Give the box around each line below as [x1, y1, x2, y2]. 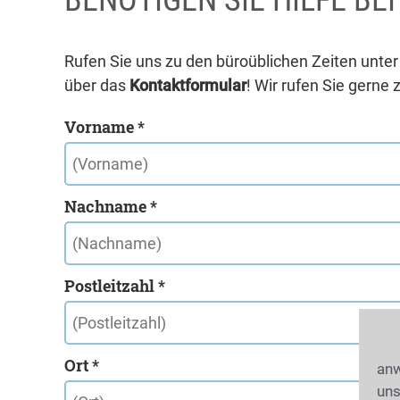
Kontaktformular [129, 76, 246, 95]
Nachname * [64, 196, 157, 217]
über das [64, 76, 129, 95]
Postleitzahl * [64, 275, 165, 296]
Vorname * [64, 116, 145, 137]
